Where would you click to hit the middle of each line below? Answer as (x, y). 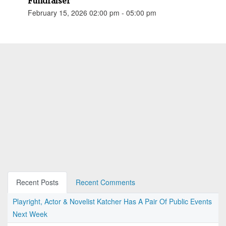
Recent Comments (105, 182)
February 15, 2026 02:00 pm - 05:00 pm (92, 13)
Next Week (30, 214)
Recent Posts (37, 182)
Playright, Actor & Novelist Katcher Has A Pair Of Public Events (112, 202)
